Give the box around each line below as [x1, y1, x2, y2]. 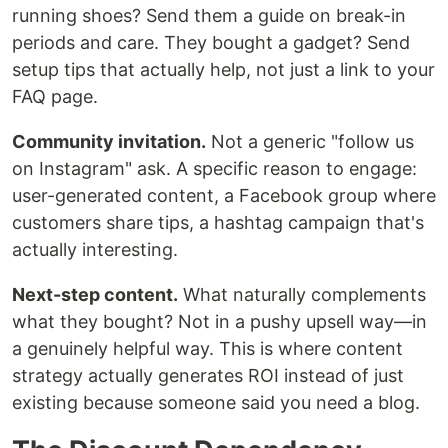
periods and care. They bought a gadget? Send [12, 32, 410, 54]
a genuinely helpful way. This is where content [12, 338, 403, 360]
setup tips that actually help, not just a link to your [12, 59, 435, 81]
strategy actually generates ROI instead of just [12, 365, 404, 387]
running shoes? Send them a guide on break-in [12, 5, 406, 27]
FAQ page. [12, 86, 98, 108]
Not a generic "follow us [206, 131, 414, 153]
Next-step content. [12, 284, 178, 306]
